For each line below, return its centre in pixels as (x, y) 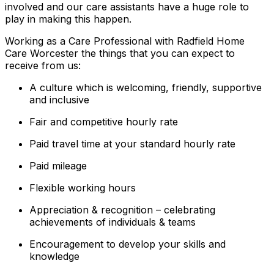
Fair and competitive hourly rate (104, 121)
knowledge (54, 256)
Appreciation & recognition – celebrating (122, 209)
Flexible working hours (83, 187)
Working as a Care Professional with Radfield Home (125, 41)
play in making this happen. (68, 19)
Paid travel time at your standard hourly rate (132, 143)
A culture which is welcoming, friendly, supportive (146, 87)
